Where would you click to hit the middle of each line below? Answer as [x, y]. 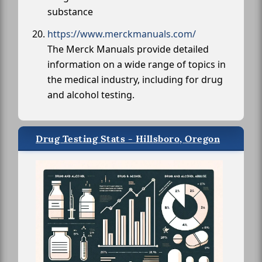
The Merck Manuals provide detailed [128, 49]
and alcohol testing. [91, 94]
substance [70, 11]
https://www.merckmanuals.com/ [122, 34]
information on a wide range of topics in [137, 64]
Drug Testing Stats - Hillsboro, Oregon [128, 139]
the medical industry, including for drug [135, 79]
